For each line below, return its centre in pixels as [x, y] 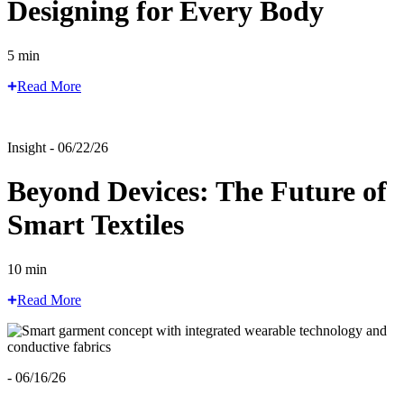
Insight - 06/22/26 [58, 147]
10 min [27, 269]
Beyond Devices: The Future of [197, 192]
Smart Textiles [96, 225]
